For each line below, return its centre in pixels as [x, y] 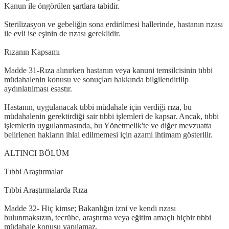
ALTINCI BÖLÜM [37, 153]
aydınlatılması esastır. [38, 88]
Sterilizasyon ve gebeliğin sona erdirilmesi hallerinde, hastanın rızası [113, 24]
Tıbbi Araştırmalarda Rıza [46, 190]
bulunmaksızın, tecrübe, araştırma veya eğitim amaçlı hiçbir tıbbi [108, 217]
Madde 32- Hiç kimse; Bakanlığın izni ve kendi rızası [90, 208]
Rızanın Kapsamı [32, 52]
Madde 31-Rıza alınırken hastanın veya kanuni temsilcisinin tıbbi [108, 70]
